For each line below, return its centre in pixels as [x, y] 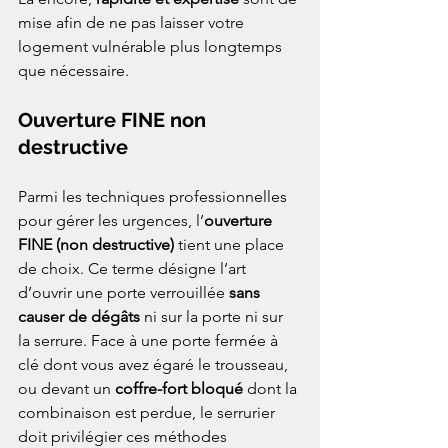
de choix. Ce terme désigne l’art [134, 269]
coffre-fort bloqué [179, 389]
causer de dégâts [79, 317]
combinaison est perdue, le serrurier [148, 413]
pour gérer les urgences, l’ [111, 221]
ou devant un [66, 389]
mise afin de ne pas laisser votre [133, 23]
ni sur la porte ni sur [213, 317]
